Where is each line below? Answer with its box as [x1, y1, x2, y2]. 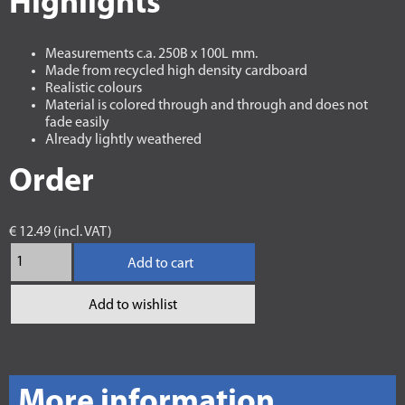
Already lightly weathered [45, 133, 202, 147]
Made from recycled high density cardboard [45, 64, 307, 79]
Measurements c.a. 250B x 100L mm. [45, 47, 258, 61]
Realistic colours [45, 81, 142, 96]
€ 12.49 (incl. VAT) [9, 225, 112, 240]
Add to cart [127, 257, 193, 271]
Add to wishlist [89, 298, 177, 313]
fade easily [45, 116, 109, 130]
